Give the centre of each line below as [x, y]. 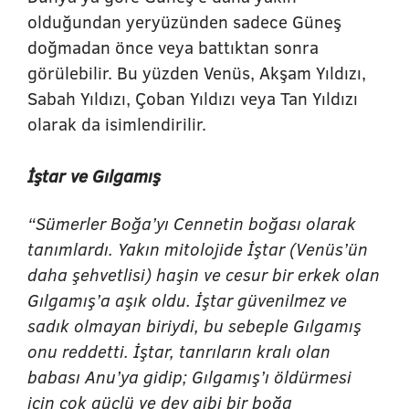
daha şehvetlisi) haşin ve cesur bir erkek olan [204, 274]
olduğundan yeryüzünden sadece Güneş [184, 21]
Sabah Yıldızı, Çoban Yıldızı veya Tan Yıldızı [193, 98]
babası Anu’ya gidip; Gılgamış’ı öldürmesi [189, 377]
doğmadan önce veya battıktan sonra [173, 47]
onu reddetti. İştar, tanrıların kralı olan [179, 351]
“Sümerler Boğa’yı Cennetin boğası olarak [192, 223]
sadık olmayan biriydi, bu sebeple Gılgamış [194, 325]
